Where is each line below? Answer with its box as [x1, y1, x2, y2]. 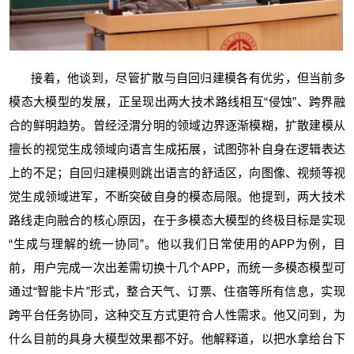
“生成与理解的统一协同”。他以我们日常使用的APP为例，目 [9, 236, 345, 250]
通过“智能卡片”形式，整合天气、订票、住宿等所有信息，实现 [9, 284, 345, 298]
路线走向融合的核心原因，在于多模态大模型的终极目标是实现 [9, 213, 345, 227]
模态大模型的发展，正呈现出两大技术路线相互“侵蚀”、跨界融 [9, 94, 345, 108]
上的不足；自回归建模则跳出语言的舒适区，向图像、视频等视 [9, 165, 345, 179]
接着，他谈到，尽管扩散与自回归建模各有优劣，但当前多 [31, 70, 345, 85]
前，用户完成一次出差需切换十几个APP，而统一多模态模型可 [9, 260, 345, 274]
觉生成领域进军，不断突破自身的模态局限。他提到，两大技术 [9, 189, 345, 203]
